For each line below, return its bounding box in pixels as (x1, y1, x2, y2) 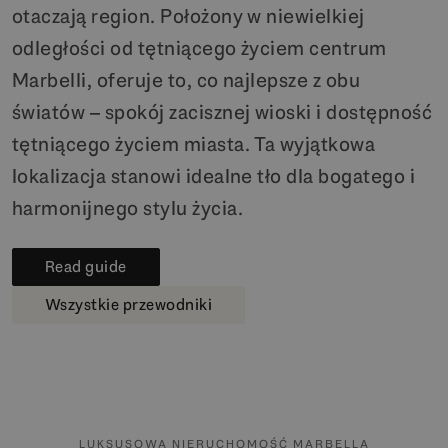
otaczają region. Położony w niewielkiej (12, 2, 365, 29)
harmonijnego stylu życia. (12, 194, 243, 221)
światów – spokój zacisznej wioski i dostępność (12, 98, 433, 125)
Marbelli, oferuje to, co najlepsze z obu (12, 66, 361, 93)
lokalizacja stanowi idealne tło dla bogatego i (12, 162, 416, 189)
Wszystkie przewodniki (45, 293, 213, 315)
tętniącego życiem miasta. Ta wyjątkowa (12, 130, 376, 157)
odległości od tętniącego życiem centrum (12, 34, 387, 61)
